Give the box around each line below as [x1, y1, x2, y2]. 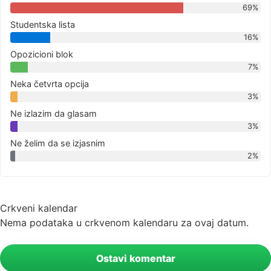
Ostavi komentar [96, 252, 175, 265]
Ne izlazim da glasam [10, 108, 97, 119]
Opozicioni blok [10, 49, 73, 60]
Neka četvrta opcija [10, 79, 89, 90]
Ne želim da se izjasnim [10, 138, 105, 149]
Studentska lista [10, 19, 75, 30]
